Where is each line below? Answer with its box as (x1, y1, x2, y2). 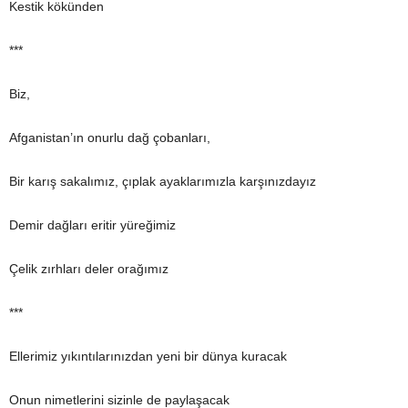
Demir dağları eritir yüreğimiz (9, 218, 176, 232)
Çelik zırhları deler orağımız (9, 261, 168, 276)
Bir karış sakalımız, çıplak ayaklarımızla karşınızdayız (9, 174, 316, 189)
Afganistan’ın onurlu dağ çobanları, (9, 130, 210, 145)
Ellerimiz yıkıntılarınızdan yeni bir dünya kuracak (9, 349, 287, 363)
